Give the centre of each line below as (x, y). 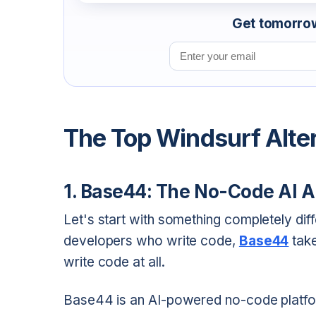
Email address (212, 51)
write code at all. (114, 262)
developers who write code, (151, 241)
